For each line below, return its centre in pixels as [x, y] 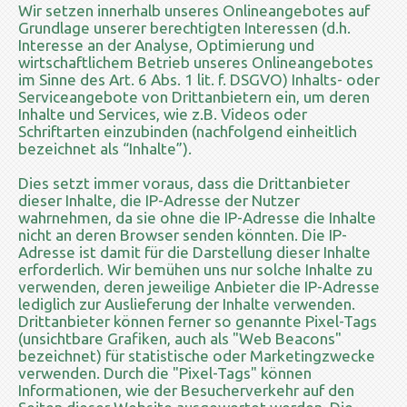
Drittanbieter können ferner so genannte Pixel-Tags [198, 321]
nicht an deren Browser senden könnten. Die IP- [183, 234]
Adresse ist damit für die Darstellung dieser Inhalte [194, 252]
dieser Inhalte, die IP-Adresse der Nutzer [159, 200]
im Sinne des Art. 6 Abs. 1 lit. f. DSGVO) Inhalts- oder [199, 79]
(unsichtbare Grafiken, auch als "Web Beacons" [180, 338]
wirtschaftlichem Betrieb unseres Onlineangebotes [196, 62]
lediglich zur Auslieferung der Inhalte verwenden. [187, 303]
